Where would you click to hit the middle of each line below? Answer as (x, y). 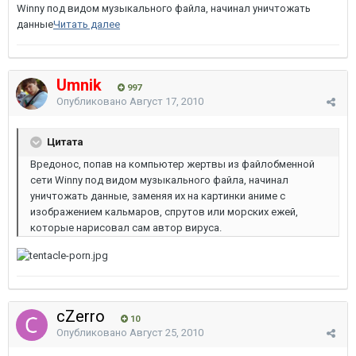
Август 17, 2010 (166, 101)
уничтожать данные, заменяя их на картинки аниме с (158, 196)
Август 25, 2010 (166, 333)
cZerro (83, 316)
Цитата (64, 141)
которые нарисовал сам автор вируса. (126, 228)
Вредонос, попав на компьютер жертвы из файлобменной (172, 164)
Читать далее (87, 24)
